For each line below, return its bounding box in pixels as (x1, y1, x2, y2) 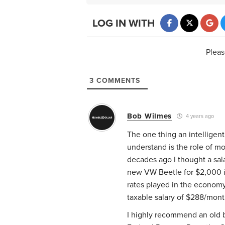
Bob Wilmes (127, 111, 172, 121)
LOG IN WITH (92, 17, 155, 30)
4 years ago (184, 113, 214, 120)
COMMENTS (94, 76, 140, 85)
